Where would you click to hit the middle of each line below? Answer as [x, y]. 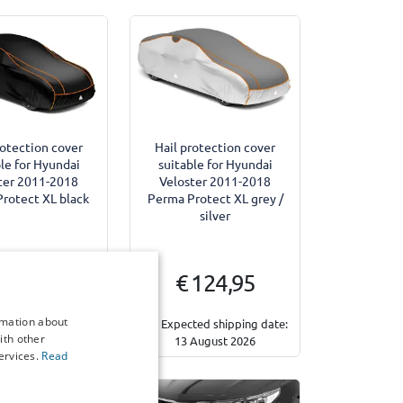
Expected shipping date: [224, 323]
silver [215, 215]
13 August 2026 [215, 340]
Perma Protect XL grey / [215, 197]
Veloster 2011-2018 [215, 180]
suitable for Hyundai [215, 163]
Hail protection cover [215, 146]
